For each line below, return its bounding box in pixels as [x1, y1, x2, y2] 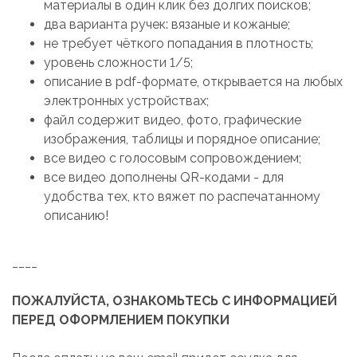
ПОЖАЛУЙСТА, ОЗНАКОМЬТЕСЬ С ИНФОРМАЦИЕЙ [12, 292, 337, 308]
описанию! [44, 207, 108, 223]
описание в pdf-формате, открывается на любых [44, 73, 343, 89]
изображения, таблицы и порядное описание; [44, 131, 320, 147]
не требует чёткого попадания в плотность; [44, 35, 313, 51]
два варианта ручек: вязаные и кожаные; [44, 16, 290, 32]
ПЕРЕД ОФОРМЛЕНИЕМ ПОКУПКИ [12, 312, 229, 328]
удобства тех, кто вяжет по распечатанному [44, 188, 320, 204]
